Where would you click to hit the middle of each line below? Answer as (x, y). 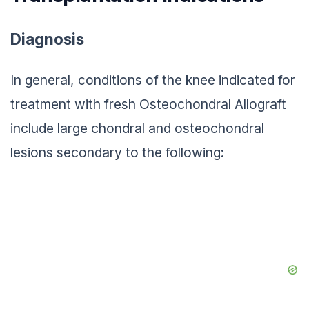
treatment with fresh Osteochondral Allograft (148, 102)
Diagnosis (47, 36)
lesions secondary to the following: (117, 150)
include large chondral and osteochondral (137, 126)
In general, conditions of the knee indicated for (153, 78)
